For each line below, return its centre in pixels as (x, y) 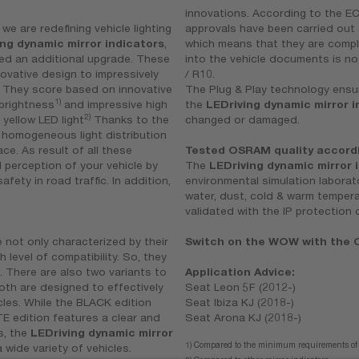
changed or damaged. (243, 120)
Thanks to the (130, 120)
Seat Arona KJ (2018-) (244, 318)
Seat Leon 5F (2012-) (241, 287)
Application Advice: (240, 272)
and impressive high (115, 105)
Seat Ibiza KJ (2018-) (240, 303)
